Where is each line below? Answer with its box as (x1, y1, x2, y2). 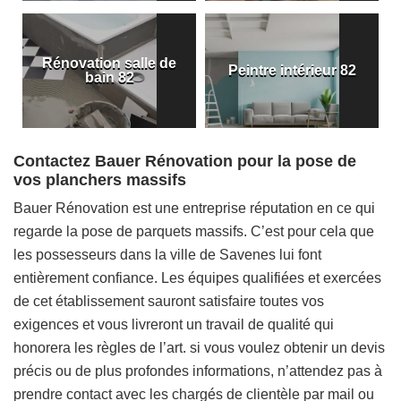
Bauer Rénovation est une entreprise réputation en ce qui (13, 200, 375, 216)
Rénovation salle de (42, 55, 176, 71)
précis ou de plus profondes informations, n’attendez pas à (13, 363, 382, 379)
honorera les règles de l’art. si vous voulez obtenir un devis (13, 340, 385, 355)
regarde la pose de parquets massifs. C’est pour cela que (13, 224, 374, 239)
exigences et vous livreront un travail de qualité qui (13, 317, 334, 332)
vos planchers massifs (13, 171, 186, 189)
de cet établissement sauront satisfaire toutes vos (13, 294, 324, 309)
